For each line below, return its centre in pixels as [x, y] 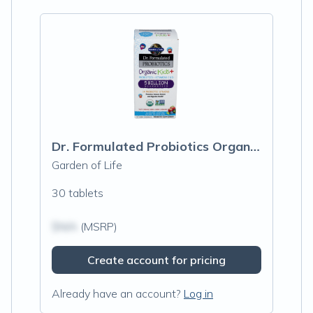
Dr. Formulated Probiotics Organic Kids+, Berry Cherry [255, 146]
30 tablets [78, 193]
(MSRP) [97, 226]
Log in [198, 293]
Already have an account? [116, 293]
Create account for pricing [156, 260]
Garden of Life [87, 165]
